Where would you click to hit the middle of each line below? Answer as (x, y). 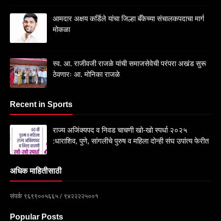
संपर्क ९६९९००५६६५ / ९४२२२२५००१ (54, 196)
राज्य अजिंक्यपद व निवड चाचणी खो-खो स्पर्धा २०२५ (120, 130)
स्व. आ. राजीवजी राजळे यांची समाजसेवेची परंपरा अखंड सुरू (129, 64)
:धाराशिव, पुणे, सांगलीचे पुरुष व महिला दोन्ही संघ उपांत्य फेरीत (131, 141)
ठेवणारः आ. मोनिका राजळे (86, 74)
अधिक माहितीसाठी (36, 171)
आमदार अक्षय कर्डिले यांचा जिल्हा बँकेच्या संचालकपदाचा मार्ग (129, 19)
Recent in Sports (41, 105)
